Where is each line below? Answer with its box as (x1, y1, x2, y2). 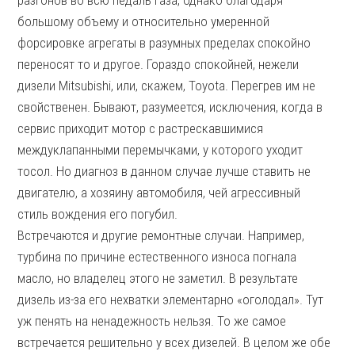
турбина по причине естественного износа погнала (17, 249, 297, 265)
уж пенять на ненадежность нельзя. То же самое (17, 313, 287, 329)
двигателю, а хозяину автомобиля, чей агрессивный (17, 185, 301, 200)
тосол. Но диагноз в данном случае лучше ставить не (17, 163, 311, 179)
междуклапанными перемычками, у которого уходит (17, 142, 303, 158)
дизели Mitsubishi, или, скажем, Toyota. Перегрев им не (17, 78, 316, 94)
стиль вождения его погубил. (17, 206, 178, 222)
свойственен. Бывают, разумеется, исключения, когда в (17, 99, 323, 115)
